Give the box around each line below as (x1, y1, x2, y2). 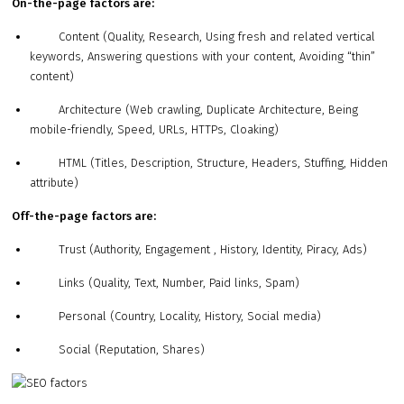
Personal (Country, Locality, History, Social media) (30, 309, 322, 324)
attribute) (30, 176, 79, 190)
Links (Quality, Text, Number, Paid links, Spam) (30, 276, 300, 290)
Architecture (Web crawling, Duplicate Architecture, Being (30, 103, 359, 117)
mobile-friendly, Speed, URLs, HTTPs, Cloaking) (30, 123, 280, 137)
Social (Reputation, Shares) (30, 343, 206, 357)
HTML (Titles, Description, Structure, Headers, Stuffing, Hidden (30, 156, 389, 170)
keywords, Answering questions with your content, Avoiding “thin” (30, 50, 376, 64)
